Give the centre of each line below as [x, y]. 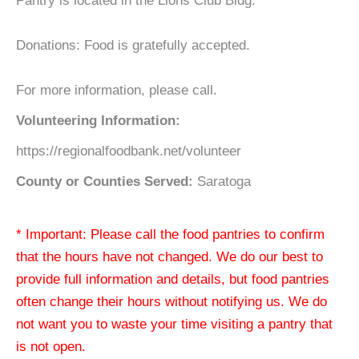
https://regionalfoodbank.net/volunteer [129, 151]
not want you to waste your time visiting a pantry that [174, 324]
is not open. [51, 347]
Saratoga [222, 182]
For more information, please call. [117, 90]
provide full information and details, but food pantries [173, 279]
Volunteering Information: [98, 121]
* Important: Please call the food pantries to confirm [170, 234]
